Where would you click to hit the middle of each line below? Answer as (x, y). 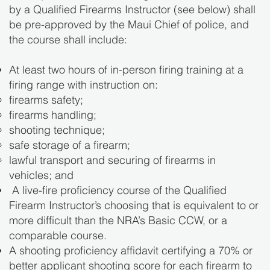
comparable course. (59, 236)
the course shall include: (70, 40)
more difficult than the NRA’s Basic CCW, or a (118, 221)
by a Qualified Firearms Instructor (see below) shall (132, 10)
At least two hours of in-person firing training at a (126, 70)
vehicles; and (43, 175)
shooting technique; (58, 130)
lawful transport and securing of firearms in (112, 160)
